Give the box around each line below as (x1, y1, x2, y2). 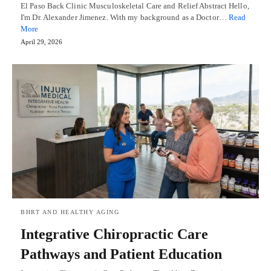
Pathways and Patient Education (21, 246, 222, 262)
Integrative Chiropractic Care (21, 226, 208, 242)
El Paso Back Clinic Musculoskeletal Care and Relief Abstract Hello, (21, 1, 249, 11)
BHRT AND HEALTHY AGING (21, 208, 119, 215)
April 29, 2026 (21, 38, 62, 46)
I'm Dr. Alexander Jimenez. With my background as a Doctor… (21, 13, 229, 22)
